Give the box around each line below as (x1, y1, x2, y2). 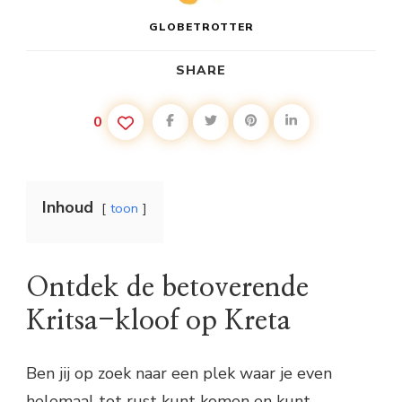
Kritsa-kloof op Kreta (26, 307, 291, 335)
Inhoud (42, 196, 93, 218)
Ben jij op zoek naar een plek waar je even (26, 363, 332, 385)
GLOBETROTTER (148, 19, 254, 34)
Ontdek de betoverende (26, 274, 309, 301)
